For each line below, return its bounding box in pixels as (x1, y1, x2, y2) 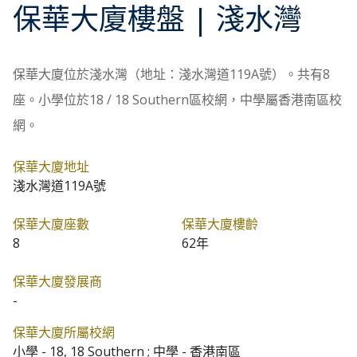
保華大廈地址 (13, 158, 89, 176)
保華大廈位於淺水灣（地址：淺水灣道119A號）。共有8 (13, 65, 330, 84)
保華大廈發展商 (13, 273, 102, 291)
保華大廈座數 (13, 215, 89, 233)
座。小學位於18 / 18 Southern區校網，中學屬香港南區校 (13, 91, 342, 109)
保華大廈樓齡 (182, 215, 258, 233)
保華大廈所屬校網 (13, 324, 115, 342)
